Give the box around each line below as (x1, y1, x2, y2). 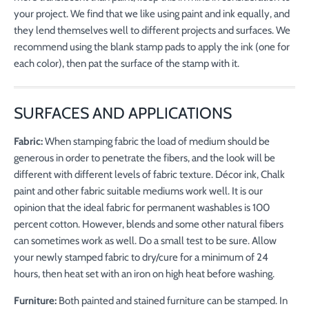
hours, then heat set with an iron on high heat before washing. (14, 268, 275, 281)
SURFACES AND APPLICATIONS (14, 103, 232, 123)
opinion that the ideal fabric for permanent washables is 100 (14, 201, 270, 215)
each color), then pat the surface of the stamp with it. (14, 57, 239, 70)
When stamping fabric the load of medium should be (45, 135, 270, 148)
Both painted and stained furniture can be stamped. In (59, 295, 288, 308)
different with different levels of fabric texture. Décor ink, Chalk (14, 168, 285, 181)
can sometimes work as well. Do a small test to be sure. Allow (14, 235, 277, 248)
